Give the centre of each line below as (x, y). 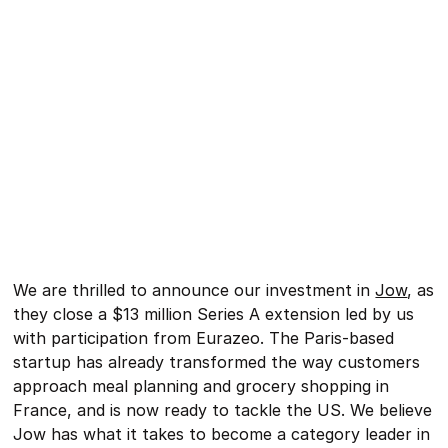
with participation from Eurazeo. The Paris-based (204, 337)
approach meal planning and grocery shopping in (201, 385)
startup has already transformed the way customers (217, 361)
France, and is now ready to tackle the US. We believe (223, 409)
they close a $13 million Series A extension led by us (214, 313)
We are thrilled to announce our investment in (194, 289)
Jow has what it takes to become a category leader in (222, 433)
